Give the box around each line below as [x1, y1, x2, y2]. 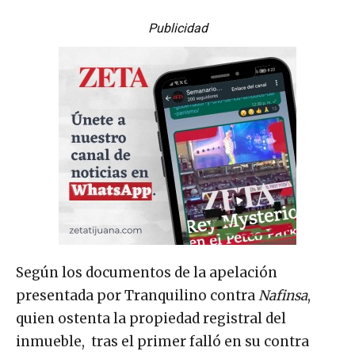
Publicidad [147, 20, 208, 36]
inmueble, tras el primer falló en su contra [16, 332, 309, 350]
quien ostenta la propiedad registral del [16, 309, 286, 327]
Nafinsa [258, 286, 307, 304]
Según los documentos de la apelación [16, 263, 277, 281]
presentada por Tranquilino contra [16, 286, 258, 304]
